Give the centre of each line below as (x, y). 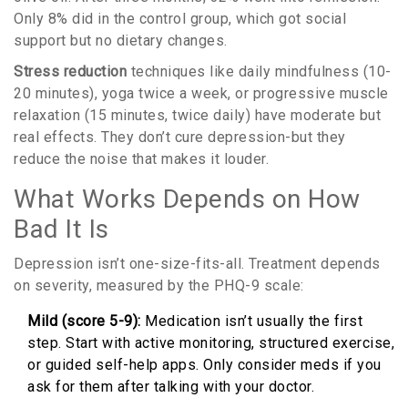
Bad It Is (61, 229)
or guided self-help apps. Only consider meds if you (204, 365)
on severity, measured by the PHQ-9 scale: (159, 286)
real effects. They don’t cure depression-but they (180, 138)
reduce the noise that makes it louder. (141, 159)
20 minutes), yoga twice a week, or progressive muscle (201, 94)
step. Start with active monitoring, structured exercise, (211, 343)
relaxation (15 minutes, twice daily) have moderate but (197, 116)
